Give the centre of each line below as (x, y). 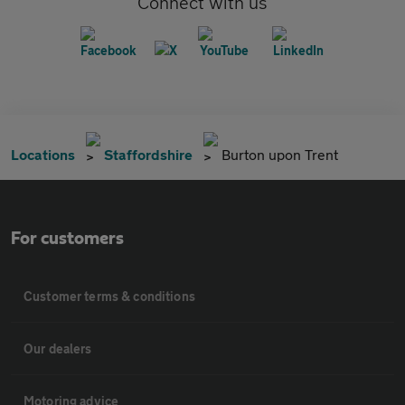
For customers (67, 238)
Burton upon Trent (280, 154)
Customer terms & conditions (109, 296)
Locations (43, 154)
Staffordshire (148, 154)
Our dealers (58, 348)
